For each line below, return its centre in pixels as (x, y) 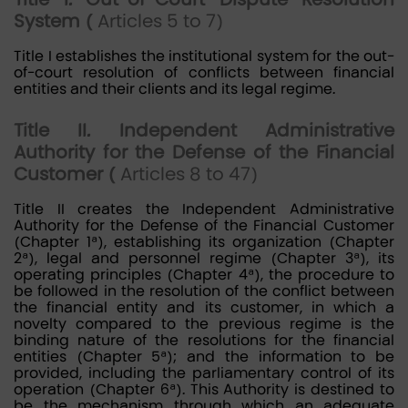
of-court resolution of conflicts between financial (204, 72)
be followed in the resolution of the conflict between (204, 291)
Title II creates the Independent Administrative (204, 209)
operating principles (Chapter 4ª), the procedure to (204, 275)
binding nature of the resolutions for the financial (204, 340)
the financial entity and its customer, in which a (204, 307)
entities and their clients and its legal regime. (174, 89)
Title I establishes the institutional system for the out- (204, 56)
